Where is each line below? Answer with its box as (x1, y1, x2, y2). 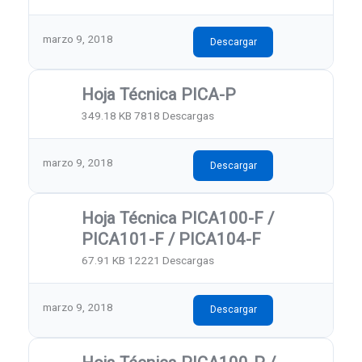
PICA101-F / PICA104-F (82, 229, 262, 249)
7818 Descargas (134, 109, 215, 123)
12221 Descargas (128, 254, 215, 267)
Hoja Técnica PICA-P (82, 84, 237, 104)
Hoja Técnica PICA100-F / (82, 208, 275, 228)
